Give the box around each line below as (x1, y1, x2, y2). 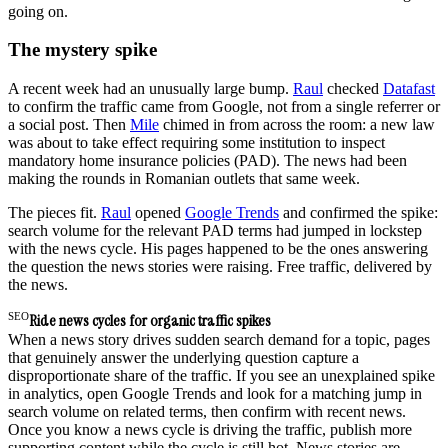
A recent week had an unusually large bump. (8, 80, 293, 98)
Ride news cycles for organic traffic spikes (29, 310, 271, 332)
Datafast (383, 80, 435, 98)
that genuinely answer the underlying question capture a (8, 349, 359, 367)
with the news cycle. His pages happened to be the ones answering (8, 240, 428, 258)
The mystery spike (8, 39, 157, 61)
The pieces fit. (8, 204, 101, 222)
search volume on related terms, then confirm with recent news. (8, 403, 406, 421)
